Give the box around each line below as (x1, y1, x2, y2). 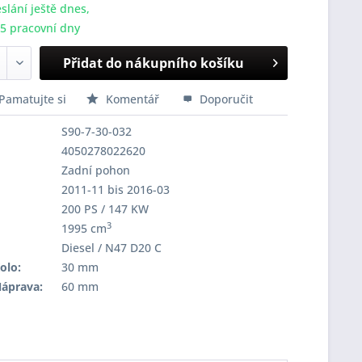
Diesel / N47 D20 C (61, 240, 162, 255)
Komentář (102, 91, 162, 107)
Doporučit (196, 91, 253, 107)
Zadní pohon (61, 162, 130, 178)
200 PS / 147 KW (61, 201, 149, 217)
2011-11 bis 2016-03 (61, 182, 170, 197)
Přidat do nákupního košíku (63, 54, 245, 72)
